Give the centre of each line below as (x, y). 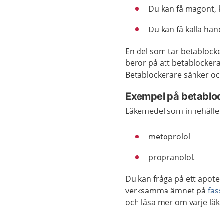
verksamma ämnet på (167, 191)
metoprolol (169, 137)
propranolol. (172, 157)
